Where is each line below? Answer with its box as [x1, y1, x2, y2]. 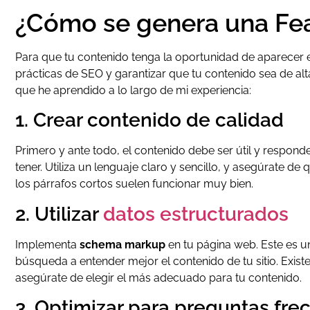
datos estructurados [103, 202, 289, 226]
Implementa [15, 237, 80, 251]
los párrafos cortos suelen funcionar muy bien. [15, 177, 253, 191]
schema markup [80, 237, 165, 251]
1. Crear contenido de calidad [15, 109, 284, 132]
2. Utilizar [15, 202, 103, 226]
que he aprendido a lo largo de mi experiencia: [15, 83, 251, 97]
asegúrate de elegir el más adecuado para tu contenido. [15, 271, 302, 284]
